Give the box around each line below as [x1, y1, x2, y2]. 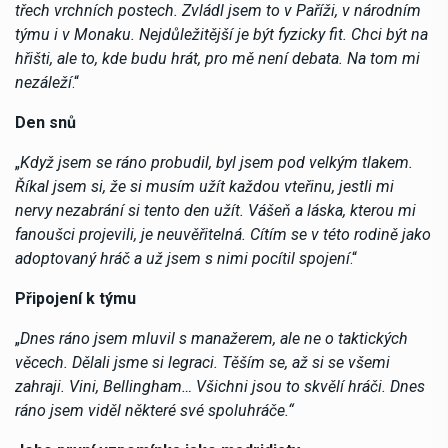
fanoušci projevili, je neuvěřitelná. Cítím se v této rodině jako [15, 224, 431, 244]
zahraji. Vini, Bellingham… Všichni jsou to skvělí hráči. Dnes [15, 376, 425, 396]
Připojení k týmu [15, 288, 136, 308]
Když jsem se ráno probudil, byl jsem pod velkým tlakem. [20, 152, 413, 172]
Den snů [15, 112, 76, 132]
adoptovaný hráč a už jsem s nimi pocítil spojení [15, 248, 350, 268]
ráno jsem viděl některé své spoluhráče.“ [15, 400, 294, 420]
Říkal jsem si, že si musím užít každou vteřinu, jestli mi [15, 176, 394, 196]
